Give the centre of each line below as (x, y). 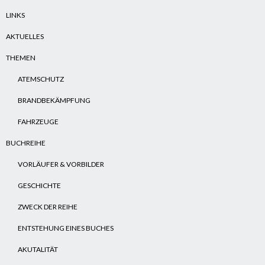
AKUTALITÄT (38, 249)
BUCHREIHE (26, 143)
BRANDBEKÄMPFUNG (54, 100)
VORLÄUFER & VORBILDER (61, 164)
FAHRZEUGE (38, 122)
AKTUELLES (25, 36)
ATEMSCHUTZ (41, 79)
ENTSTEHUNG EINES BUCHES (66, 228)
